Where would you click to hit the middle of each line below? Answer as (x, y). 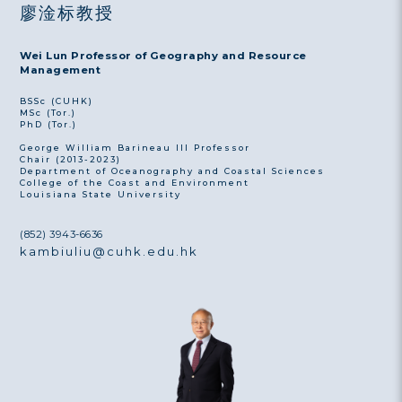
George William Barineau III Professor (135, 148)
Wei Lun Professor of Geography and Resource (163, 55)
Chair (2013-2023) (71, 160)
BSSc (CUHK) (57, 101)
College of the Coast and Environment (135, 183)
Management (61, 70)
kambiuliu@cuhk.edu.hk (109, 251)
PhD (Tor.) (49, 125)
